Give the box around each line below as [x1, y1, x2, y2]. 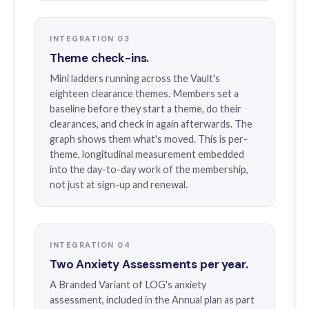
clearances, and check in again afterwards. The [50, 118, 252, 130]
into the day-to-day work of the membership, [50, 163, 248, 175]
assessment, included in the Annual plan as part [50, 294, 255, 306]
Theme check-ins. [50, 50, 150, 66]
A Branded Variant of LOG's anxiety [50, 279, 206, 290]
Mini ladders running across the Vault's [50, 72, 220, 84]
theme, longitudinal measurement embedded [50, 148, 244, 160]
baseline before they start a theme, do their [50, 103, 241, 114]
